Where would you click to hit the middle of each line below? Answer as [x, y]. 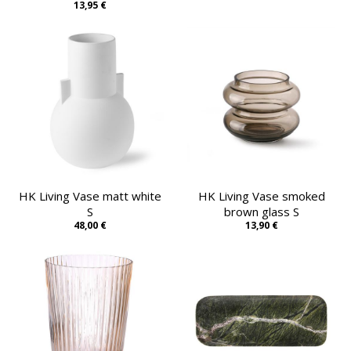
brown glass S [261, 211]
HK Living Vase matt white [90, 195]
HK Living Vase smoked [261, 195]
